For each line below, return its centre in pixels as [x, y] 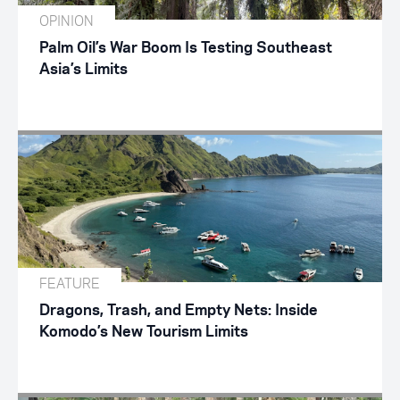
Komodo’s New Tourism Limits [144, 332]
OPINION [67, 21]
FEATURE [70, 283]
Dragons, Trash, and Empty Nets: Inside [179, 310]
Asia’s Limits [83, 69]
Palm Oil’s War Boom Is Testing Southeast [186, 48]
